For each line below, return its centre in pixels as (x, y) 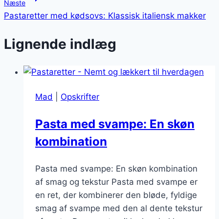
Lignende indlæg (60, 44)
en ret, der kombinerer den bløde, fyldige (116, 195)
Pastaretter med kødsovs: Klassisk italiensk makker (105, 15)
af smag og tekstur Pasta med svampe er (116, 182)
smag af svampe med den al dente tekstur (119, 208)
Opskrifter (80, 97)
